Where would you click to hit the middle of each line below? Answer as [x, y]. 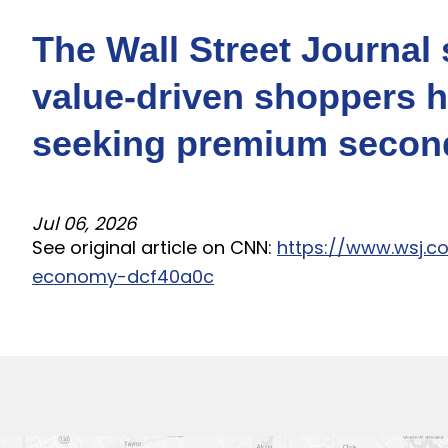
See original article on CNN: [154, 247]
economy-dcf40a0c [123, 276]
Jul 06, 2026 [84, 223]
